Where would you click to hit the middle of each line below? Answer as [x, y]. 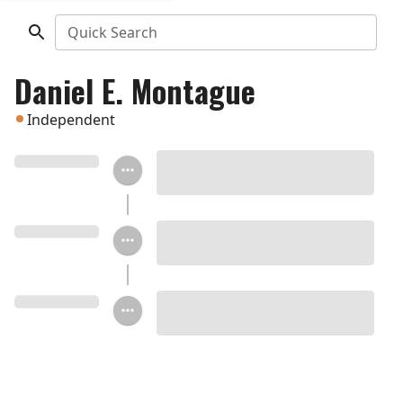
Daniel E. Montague [135, 90]
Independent [71, 120]
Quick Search [112, 32]
